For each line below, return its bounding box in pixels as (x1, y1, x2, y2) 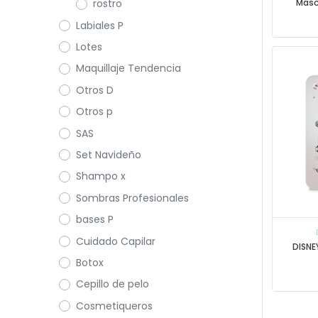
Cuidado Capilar (75, 234, 155, 248)
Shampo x (75, 169, 126, 184)
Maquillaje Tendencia (75, 61, 181, 76)
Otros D (75, 82, 114, 97)
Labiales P (75, 18, 124, 33)
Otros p (75, 104, 113, 119)
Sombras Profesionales (75, 190, 189, 205)
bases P (75, 212, 114, 227)
